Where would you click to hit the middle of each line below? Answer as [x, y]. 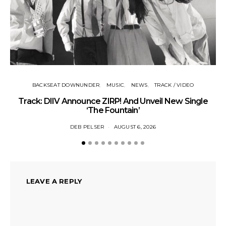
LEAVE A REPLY [54, 181]
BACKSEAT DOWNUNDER [66, 85]
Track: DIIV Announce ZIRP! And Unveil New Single [113, 101]
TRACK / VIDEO [174, 85]
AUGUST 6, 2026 [135, 127]
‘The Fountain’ [113, 110]
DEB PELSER [87, 127]
